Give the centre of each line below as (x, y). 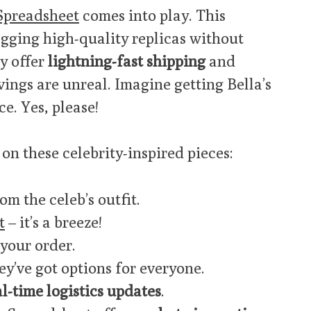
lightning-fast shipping (127, 60)
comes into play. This (152, 15)
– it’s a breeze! (53, 222)
